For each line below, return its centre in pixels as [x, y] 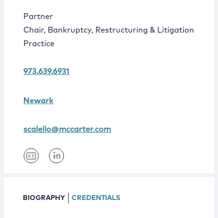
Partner [38, 17]
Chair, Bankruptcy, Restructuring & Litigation [109, 30]
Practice [39, 44]
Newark [39, 101]
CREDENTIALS [96, 198]
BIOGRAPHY [44, 198]
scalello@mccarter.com [67, 130]
